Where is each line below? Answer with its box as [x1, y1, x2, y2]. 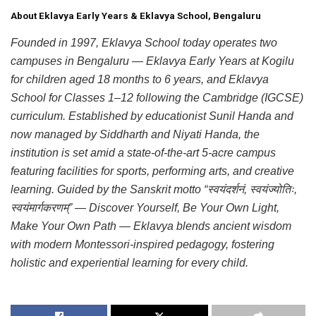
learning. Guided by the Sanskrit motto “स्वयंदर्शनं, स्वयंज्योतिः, [11, 183, 297, 196]
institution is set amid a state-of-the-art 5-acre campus [11, 147, 276, 159]
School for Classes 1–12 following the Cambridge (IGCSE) [11, 92, 303, 104]
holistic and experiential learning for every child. [11, 257, 248, 269]
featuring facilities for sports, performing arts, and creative [11, 165, 294, 178]
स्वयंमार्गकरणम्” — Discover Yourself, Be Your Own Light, [11, 202, 279, 214]
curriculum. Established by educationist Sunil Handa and [11, 110, 293, 123]
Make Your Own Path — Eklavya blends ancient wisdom [11, 220, 291, 233]
